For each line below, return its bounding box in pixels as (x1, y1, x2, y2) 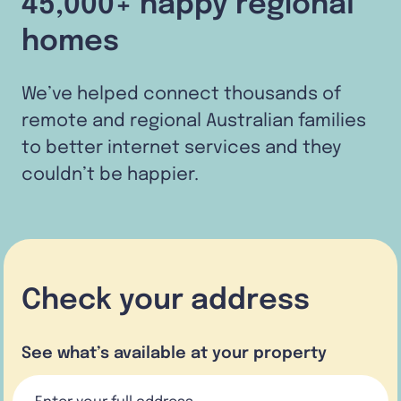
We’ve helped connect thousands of (21, 85, 341, 104)
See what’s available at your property (21, 346, 327, 362)
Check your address (21, 286, 310, 316)
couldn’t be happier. (21, 166, 199, 184)
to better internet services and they (21, 139, 341, 158)
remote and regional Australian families (21, 112, 366, 131)
